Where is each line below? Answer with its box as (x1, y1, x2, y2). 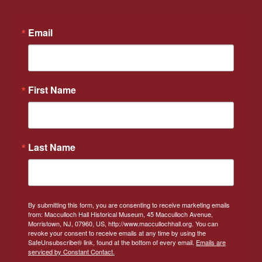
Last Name (28, 140, 75, 154)
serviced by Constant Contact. (28, 247, 115, 257)
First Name (28, 83, 76, 97)
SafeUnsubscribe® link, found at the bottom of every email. (28, 237, 196, 247)
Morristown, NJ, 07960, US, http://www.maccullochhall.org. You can (28, 219, 218, 229)
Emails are (196, 237, 226, 247)
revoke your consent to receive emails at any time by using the (28, 228, 206, 238)
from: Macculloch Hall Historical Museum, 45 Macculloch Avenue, (28, 209, 213, 219)
